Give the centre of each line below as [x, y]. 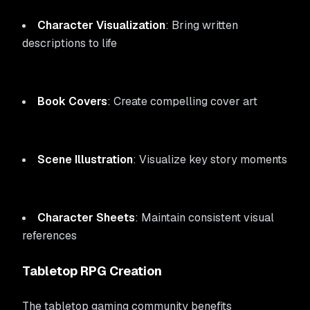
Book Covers [72, 101]
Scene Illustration [85, 159]
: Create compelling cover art [182, 101]
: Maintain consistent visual [204, 218]
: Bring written [202, 25]
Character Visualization [101, 25]
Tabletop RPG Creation [92, 271]
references [49, 236]
